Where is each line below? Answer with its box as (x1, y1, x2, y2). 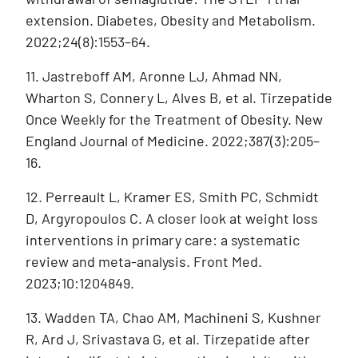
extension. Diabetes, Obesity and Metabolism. (26, 10, 316, 29)
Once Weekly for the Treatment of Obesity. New (26, 109, 323, 128)
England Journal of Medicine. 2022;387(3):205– (26, 131, 320, 149)
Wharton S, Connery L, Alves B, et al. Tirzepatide (26, 88, 332, 106)
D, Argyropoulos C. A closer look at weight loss (26, 209, 318, 227)
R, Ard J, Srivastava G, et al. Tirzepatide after (26, 329, 310, 348)
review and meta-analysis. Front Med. (26, 252, 262, 270)
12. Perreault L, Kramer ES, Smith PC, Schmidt (26, 187, 319, 205)
